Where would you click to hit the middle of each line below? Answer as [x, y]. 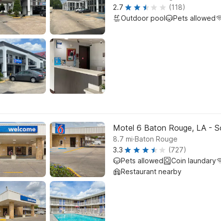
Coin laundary [194, 161]
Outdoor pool [143, 18]
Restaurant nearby [151, 171]
